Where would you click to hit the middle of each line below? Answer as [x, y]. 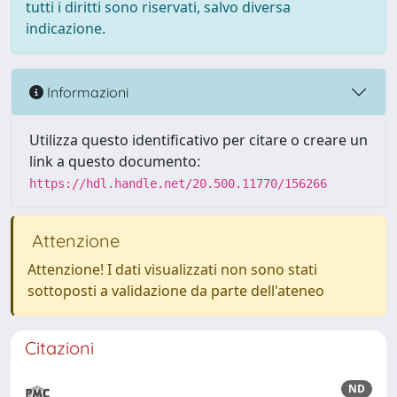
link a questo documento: [115, 161]
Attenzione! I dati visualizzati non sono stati [172, 269]
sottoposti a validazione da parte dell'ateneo [176, 291]
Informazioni [86, 92]
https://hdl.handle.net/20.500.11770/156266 [178, 183]
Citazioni [59, 348]
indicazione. [66, 28]
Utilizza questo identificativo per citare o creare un [198, 140]
